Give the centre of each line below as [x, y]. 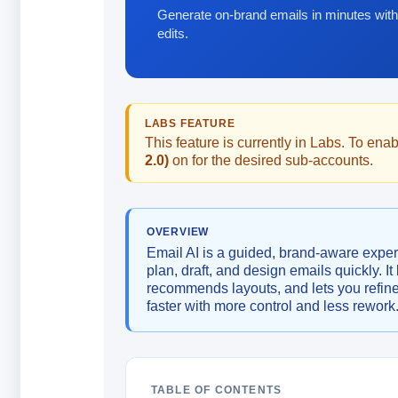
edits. [172, 33]
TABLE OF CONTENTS [216, 390]
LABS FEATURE [190, 123]
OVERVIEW [178, 232]
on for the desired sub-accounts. [271, 160]
